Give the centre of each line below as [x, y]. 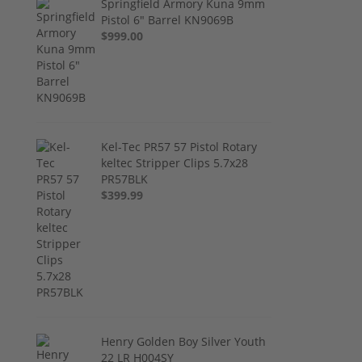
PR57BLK [125, 179]
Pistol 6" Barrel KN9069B [168, 19]
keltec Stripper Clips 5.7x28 [175, 162]
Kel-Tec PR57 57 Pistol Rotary [179, 146]
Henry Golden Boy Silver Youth [184, 341]
